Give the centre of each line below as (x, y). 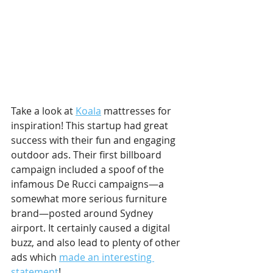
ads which (35, 257)
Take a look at (43, 111)
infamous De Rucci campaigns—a (89, 184)
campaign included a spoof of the (89, 170)
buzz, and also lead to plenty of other (97, 243)
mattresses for (137, 111)
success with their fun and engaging (94, 140)
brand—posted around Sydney (83, 214)
